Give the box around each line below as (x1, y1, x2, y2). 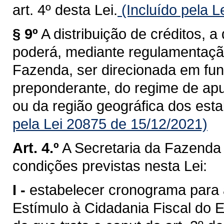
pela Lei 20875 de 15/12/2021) (12, 115, 207, 132)
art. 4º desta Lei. (12, 1, 117, 18)
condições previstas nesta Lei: (12, 157, 207, 174)
